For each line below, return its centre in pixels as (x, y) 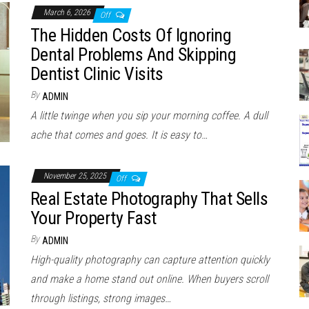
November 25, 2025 (76, 176)
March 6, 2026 (68, 12)
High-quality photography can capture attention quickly (150, 260)
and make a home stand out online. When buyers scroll (149, 279)
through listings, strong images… (101, 298)
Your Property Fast (93, 218)
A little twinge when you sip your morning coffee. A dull (149, 116)
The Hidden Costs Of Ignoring (131, 35)
